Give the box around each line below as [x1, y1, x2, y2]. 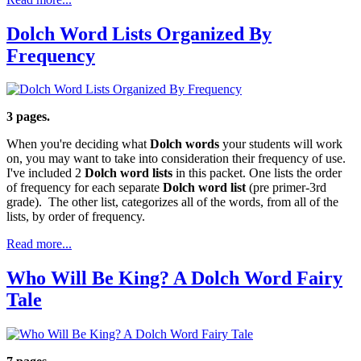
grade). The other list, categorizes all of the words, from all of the [6, 195, 338, 210]
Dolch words [150, 137, 219, 151]
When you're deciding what [6, 137, 150, 151]
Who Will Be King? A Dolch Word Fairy [6, 268, 342, 289]
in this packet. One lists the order [172, 166, 342, 180]
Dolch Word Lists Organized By [6, 23, 272, 44]
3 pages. [6, 110, 50, 124]
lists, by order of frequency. [6, 210, 145, 224]
